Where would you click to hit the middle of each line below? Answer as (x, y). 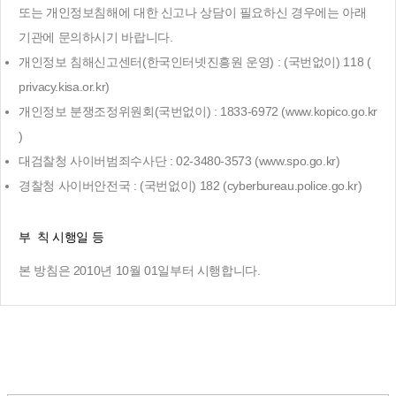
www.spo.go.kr (297, 161)
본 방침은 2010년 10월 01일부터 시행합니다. (140, 270)
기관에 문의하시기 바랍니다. (96, 37)
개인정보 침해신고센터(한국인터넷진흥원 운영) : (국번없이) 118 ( (195, 62)
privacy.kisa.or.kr (62, 87)
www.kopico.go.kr (331, 111)
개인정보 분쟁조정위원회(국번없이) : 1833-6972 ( (152, 111)
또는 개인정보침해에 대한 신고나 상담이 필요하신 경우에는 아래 (193, 12)
